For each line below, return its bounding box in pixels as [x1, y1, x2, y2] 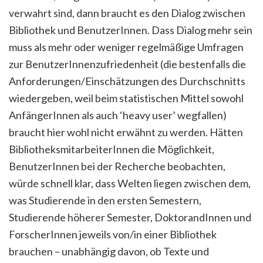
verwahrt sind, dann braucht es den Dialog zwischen [9, 6, 245, 19]
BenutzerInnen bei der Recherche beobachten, [9, 160, 225, 173]
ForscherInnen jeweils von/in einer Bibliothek [9, 228, 217, 241]
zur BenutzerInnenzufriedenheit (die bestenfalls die [9, 58, 246, 70]
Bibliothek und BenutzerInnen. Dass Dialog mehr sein [9, 23, 252, 36]
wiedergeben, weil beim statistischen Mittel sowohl [9, 92, 244, 104]
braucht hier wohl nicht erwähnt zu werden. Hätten [9, 126, 243, 139]
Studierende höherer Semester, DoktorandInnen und [9, 211, 251, 224]
